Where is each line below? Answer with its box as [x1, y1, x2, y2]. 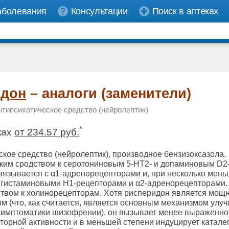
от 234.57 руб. [14, 127, 80, 138]
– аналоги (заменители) [26, 85, 192, 101]
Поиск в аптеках [152, 6, 219, 16]
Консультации [71, 6, 128, 16]
